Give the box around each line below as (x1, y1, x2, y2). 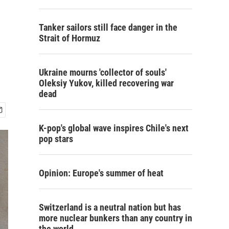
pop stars (39, 133, 73, 144)
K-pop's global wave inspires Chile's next (39, 123, 189, 133)
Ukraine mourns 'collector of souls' (39, 67, 167, 78)
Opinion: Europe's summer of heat (39, 168, 164, 178)
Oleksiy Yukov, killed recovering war (39, 78, 174, 88)
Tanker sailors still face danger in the (39, 22, 177, 33)
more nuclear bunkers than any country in (39, 213, 192, 223)
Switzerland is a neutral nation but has (39, 202, 181, 213)
